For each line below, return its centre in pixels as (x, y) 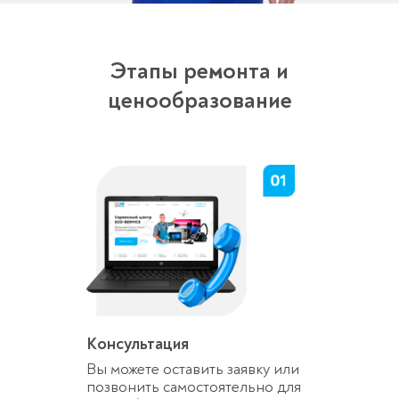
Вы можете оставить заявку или (192, 370)
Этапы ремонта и (199, 72)
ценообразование (199, 101)
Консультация (137, 344)
